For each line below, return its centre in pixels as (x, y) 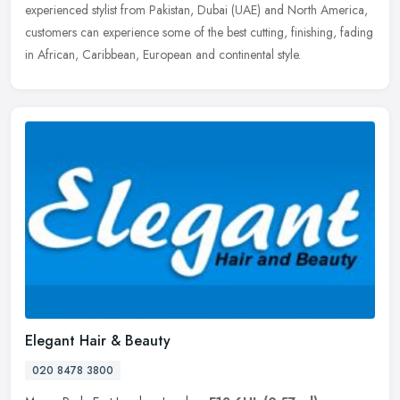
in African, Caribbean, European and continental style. (163, 55)
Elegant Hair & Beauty (98, 340)
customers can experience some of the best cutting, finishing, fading (199, 33)
